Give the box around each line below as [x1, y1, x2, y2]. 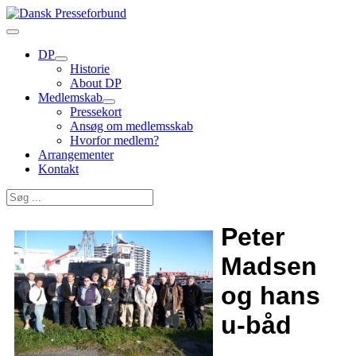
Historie [70, 62, 110, 75]
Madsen [221, 252, 317, 281]
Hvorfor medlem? [70, 133, 159, 147]
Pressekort [70, 105, 122, 118]
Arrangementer [38, 148, 114, 161]
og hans [221, 281, 320, 311]
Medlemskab [38, 91, 103, 104]
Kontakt [38, 162, 79, 176]
